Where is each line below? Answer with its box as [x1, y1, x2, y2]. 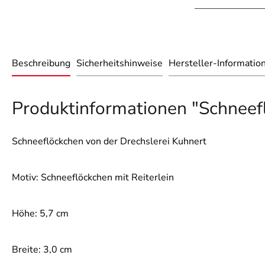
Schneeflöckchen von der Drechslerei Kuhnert [12, 135, 206, 148]
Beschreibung [12, 57, 70, 70]
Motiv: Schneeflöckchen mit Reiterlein [12, 171, 174, 185]
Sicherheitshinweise [76, 57, 163, 70]
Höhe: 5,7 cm [12, 207, 69, 221]
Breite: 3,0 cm [12, 243, 72, 257]
